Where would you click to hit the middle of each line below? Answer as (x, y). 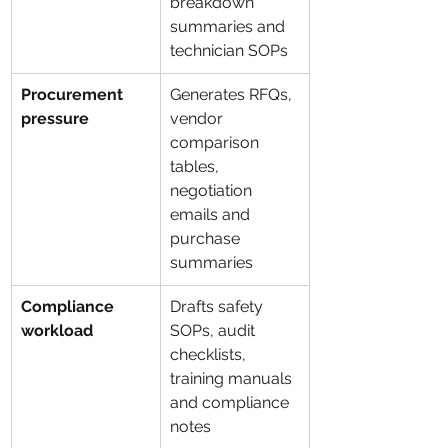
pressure (55, 118)
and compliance (231, 402)
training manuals (233, 378)
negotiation (213, 190)
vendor (198, 118)
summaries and (229, 26)
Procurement (74, 94)
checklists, (210, 354)
